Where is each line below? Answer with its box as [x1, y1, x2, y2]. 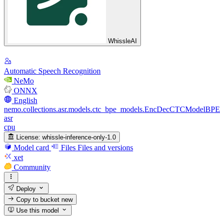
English [14, 96, 37, 105]
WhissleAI [108, 37, 137, 45]
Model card [14, 143, 49, 152]
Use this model [14, 207, 59, 215]
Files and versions [78, 143, 133, 152]
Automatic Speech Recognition [4, 66, 101, 75]
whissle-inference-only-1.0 [42, 133, 116, 141]
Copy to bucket [14, 195, 62, 203]
